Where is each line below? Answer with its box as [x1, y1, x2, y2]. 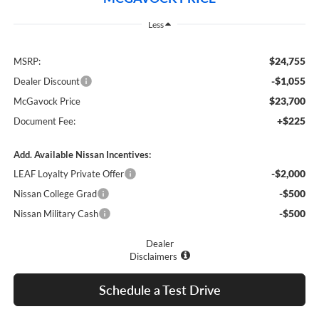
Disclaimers [129, 251, 177, 263]
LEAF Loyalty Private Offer [13, 168, 124, 180]
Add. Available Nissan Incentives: [13, 149, 151, 161]
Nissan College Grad [13, 188, 97, 200]
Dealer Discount [13, 75, 80, 88]
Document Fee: [13, 115, 75, 127]
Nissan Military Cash [13, 208, 98, 220]
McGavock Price [13, 95, 80, 108]
